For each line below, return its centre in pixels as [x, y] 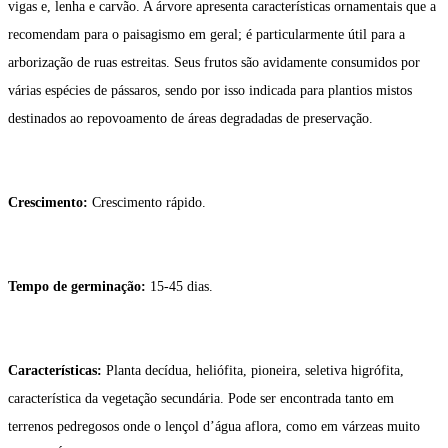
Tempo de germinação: [79, 287]
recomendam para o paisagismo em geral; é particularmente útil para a [206, 35]
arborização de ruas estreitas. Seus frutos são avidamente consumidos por [214, 63]
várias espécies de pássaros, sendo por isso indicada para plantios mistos [210, 91]
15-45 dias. [181, 287]
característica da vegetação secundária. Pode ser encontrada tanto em [201, 399]
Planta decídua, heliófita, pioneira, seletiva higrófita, [255, 371]
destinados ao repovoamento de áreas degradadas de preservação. [190, 119]
